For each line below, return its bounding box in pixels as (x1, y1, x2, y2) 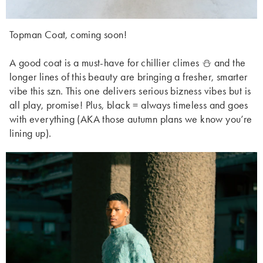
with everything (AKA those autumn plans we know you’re (9, 112, 252, 126)
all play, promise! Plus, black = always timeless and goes (9, 98, 248, 112)
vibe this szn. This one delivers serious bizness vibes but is (9, 84, 251, 98)
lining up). (9, 126, 52, 140)
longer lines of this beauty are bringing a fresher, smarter (9, 70, 248, 84)
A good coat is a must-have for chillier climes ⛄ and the (9, 56, 246, 70)
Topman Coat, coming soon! (9, 28, 127, 42)
